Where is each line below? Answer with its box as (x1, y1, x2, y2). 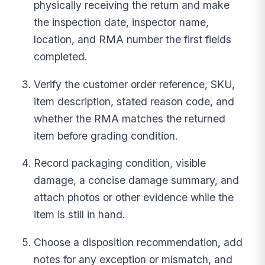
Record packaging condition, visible (34, 157, 206, 170)
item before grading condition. (34, 129, 179, 142)
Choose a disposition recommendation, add (34, 236, 243, 249)
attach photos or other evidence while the (34, 191, 234, 204)
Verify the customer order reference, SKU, (34, 77, 235, 91)
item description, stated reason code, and (34, 95, 235, 108)
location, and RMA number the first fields (34, 33, 232, 46)
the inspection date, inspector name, (34, 16, 209, 29)
